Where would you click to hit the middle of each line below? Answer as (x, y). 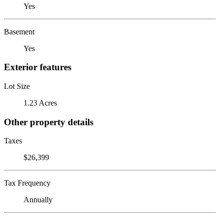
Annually (38, 200)
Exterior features (38, 67)
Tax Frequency (27, 183)
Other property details (49, 122)
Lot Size (17, 86)
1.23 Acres (40, 103)
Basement (19, 31)
